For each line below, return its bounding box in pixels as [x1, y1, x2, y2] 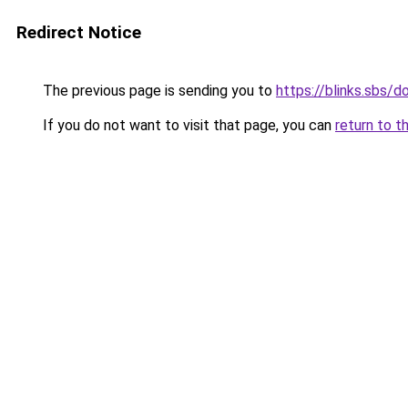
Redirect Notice [16, 22, 141, 43]
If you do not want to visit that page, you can [39, 117, 335, 134]
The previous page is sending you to [39, 82, 276, 99]
